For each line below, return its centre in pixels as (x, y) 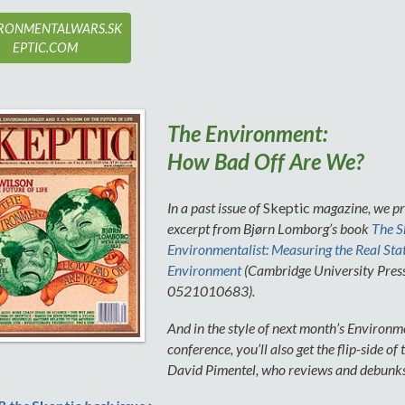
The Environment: (247, 134)
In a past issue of (215, 208)
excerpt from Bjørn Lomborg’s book (269, 229)
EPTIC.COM (46, 47)
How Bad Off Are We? (265, 162)
